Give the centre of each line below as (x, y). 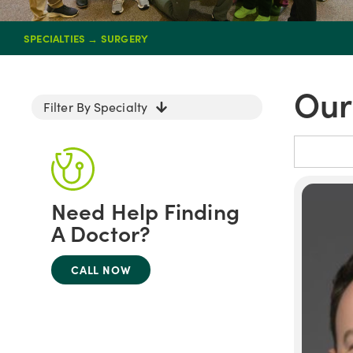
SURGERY (124, 38)
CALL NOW (101, 269)
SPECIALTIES (55, 38)
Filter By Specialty (95, 107)
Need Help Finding (145, 210)
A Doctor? (101, 232)
